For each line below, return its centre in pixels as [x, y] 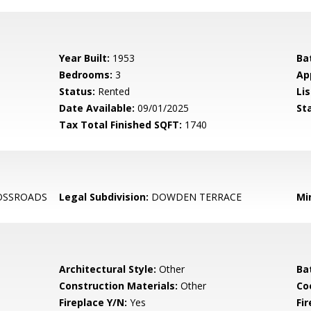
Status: [77, 91]
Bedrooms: [86, 75]
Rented [113, 91]
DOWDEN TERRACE [195, 197]
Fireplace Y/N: [93, 302]
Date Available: [97, 108]
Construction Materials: [119, 286]
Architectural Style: [108, 269]
